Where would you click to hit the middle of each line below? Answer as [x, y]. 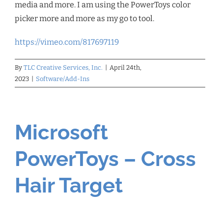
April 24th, [125, 68]
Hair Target [69, 186]
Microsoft [61, 133]
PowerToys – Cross [105, 159]
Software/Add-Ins [63, 79]
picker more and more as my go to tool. [84, 19]
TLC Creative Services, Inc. [63, 68]
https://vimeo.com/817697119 [67, 42]
